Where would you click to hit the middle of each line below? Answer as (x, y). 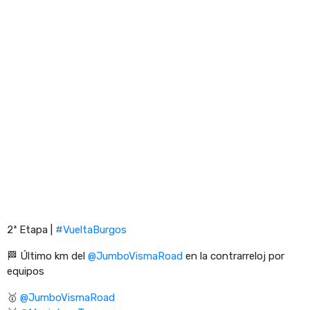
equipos (26, 271)
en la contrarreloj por (234, 256)
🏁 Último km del (47, 256)
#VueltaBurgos (91, 229)
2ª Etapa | (31, 229)
